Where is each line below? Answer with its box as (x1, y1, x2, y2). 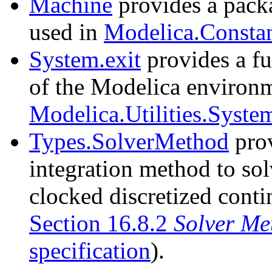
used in (29, 19, 104, 46)
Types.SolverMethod (29, 128, 229, 155)
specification (29, 237, 151, 264)
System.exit (29, 46, 141, 73)
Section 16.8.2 (29, 210, 174, 237)
